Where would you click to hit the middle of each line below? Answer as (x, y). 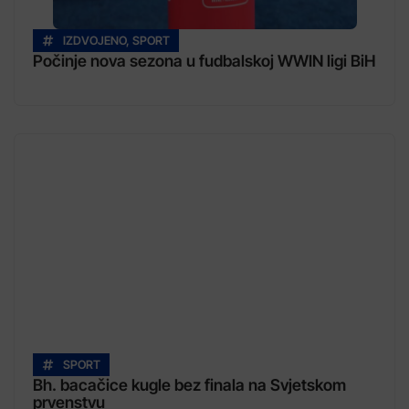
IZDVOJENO (94, 41)
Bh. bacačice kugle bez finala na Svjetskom (189, 385)
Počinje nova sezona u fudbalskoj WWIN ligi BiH (204, 61)
